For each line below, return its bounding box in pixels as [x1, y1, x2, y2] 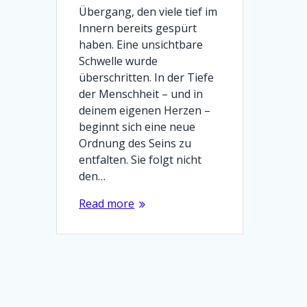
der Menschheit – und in [79, 86, 204, 101]
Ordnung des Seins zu [79, 135, 192, 151]
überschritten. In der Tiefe [79, 69, 214, 85]
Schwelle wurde [79, 53, 158, 69]
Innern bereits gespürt [79, 20, 197, 36]
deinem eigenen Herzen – [79, 102, 211, 118]
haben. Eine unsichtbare [79, 36, 204, 52]
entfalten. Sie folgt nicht [79, 151, 202, 167]
